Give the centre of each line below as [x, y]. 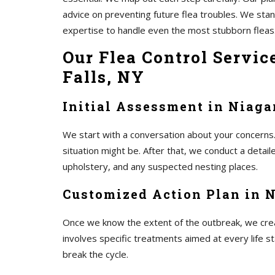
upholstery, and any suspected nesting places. [160, 166]
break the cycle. [95, 254]
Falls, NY [104, 77]
